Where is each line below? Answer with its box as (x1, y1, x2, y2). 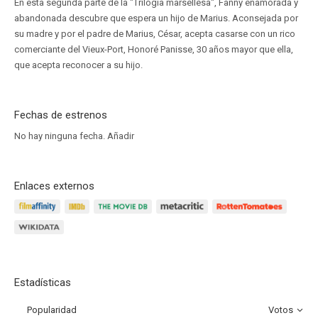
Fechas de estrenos (14, 109, 107, 121)
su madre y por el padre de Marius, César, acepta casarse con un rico (14, 28, 295, 39)
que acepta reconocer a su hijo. (14, 60, 143, 70)
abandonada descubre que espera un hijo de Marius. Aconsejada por (14, 13, 298, 23)
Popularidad (27, 305, 77, 315)
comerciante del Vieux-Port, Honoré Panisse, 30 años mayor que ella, (14, 44, 293, 55)
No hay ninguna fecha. (14, 131, 107, 141)
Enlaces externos (14, 180, 94, 192)
